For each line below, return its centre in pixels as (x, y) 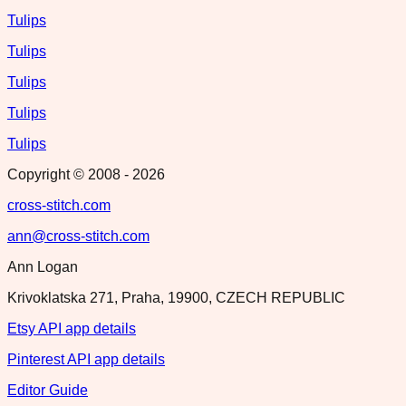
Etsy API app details (72, 328)
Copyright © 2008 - (70, 174)
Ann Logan (43, 266)
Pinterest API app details (86, 359)
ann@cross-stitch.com (78, 236)
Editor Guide (48, 390)
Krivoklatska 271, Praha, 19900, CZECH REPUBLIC (176, 297)
